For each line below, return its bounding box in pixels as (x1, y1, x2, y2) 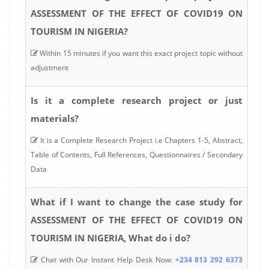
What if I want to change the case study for (31, 195, 243, 208)
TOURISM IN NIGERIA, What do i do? (31, 231, 190, 244)
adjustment (31, 62, 68, 73)
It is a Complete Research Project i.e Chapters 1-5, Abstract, (38, 134, 243, 145)
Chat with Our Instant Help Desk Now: (38, 254, 175, 265)
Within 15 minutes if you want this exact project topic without (38, 47, 243, 58)
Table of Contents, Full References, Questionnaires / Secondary (31, 149, 243, 160)
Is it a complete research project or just (31, 94, 243, 106)
